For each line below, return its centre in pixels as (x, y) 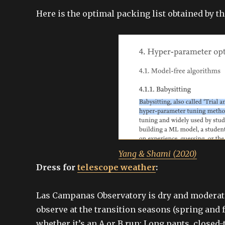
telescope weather (117, 167)
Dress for (57, 167)
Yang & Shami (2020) (158, 153)
